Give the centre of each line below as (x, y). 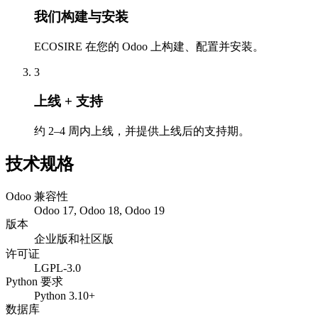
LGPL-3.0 (57, 268)
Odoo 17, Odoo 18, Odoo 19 (99, 211)
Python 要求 (34, 282)
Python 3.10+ (65, 296)
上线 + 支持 (68, 101)
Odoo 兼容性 (37, 197)
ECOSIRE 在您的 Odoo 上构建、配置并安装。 (149, 47)
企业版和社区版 (74, 239)
